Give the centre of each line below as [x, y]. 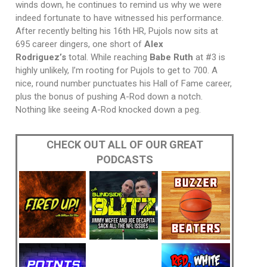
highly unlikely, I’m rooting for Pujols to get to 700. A [116, 71]
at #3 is [209, 58]
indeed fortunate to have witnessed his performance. [119, 18]
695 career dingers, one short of [80, 44]
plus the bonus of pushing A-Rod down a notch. [109, 97]
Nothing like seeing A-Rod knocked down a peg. [108, 110]
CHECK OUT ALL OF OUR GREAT [125, 145]
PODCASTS [125, 160]
